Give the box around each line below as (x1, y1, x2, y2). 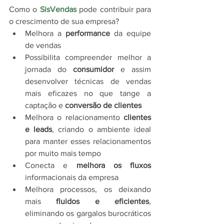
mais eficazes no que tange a (25, 88, 151, 97)
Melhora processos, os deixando (25, 184, 151, 193)
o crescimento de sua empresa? (9, 16, 119, 25)
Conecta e (25, 160, 76, 169)
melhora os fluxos (76, 160, 151, 169)
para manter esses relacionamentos (25, 136, 151, 145)
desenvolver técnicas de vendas (25, 76, 151, 85)
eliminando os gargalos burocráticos (25, 208, 151, 217)
